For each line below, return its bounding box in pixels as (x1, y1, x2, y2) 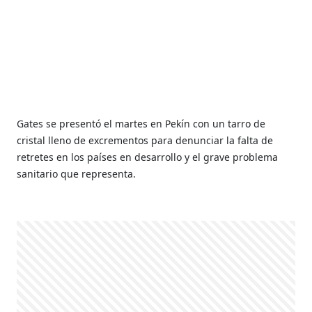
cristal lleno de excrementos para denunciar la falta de (17, 134, 274, 147)
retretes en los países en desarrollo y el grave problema (17, 150, 279, 164)
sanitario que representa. (17, 167, 136, 180)
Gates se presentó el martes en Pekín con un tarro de (17, 117, 266, 130)
